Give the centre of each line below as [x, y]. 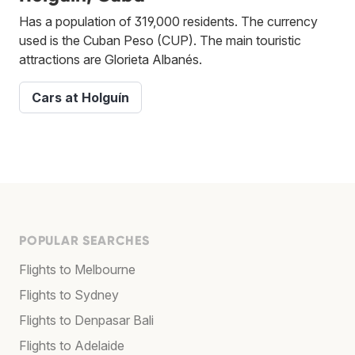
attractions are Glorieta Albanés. [111, 59]
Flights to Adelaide [72, 345]
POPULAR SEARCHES [84, 240]
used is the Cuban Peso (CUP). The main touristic [160, 40]
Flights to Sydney [69, 294]
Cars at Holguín [80, 97]
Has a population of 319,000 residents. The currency [168, 21]
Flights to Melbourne [77, 269]
